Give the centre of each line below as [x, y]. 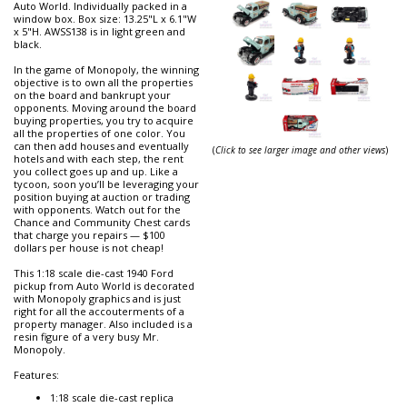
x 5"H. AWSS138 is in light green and [99, 32]
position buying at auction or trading [102, 197]
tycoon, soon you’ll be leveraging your [106, 184]
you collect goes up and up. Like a [96, 172]
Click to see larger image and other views [301, 150]
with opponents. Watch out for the [97, 210]
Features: [36, 375]
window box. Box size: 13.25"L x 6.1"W [105, 19]
